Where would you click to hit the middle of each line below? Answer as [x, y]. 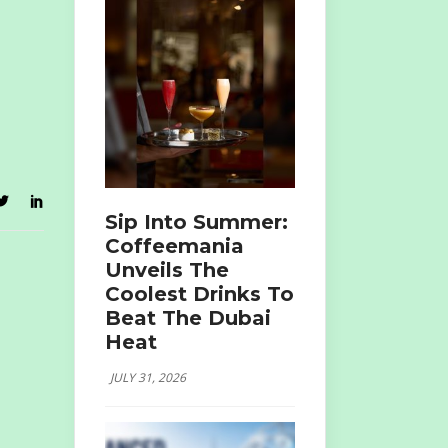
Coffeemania [174, 246]
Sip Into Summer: [196, 222]
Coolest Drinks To [199, 294]
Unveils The [166, 270]
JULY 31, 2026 [147, 377]
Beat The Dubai [187, 318]
